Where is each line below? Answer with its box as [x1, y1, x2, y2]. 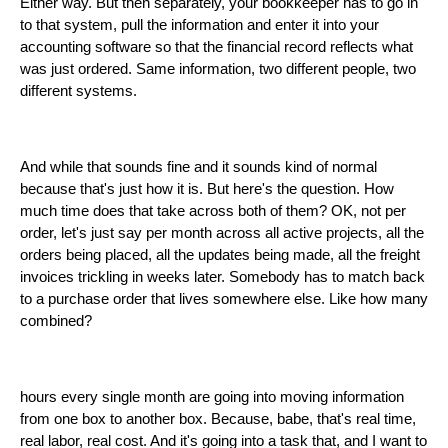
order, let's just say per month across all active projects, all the [20, 225, 424, 242]
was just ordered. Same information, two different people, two [20, 61, 416, 78]
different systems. [20, 83, 137, 100]
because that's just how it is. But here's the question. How [20, 181, 394, 198]
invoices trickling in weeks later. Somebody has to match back [20, 269, 425, 286]
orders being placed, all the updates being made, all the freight [20, 247, 420, 264]
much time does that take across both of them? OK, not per [20, 203, 406, 220]
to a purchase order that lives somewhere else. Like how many [20, 291, 428, 308]
